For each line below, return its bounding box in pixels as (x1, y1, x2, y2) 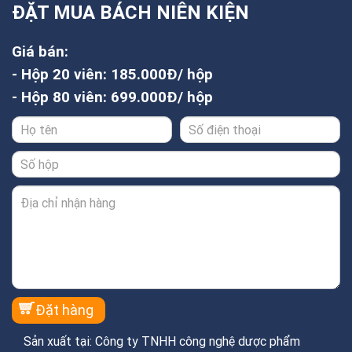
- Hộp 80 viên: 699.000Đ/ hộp (12, 87, 213, 107)
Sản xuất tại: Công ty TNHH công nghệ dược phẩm (24, 333, 300, 350)
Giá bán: (12, 42, 68, 61)
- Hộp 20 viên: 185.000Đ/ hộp (12, 64, 213, 84)
